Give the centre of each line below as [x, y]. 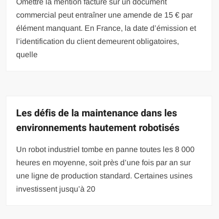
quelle [27, 54]
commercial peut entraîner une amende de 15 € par [105, 15]
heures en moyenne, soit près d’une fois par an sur [104, 162]
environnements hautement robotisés [98, 128]
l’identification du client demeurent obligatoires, [98, 41]
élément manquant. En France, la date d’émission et [106, 28]
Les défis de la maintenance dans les [97, 113]
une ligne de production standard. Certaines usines [105, 175]
